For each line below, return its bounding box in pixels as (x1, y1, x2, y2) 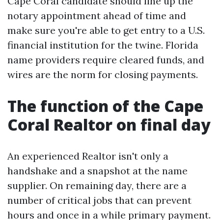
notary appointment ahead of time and (7, 9, 186, 22)
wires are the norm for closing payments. (7, 68, 198, 81)
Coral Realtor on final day (7, 114, 211, 135)
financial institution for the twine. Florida (7, 39, 198, 51)
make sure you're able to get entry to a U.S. (7, 24, 205, 36)
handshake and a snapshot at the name (7, 165, 188, 177)
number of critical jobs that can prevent (7, 194, 192, 206)
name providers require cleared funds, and (7, 54, 204, 66)
